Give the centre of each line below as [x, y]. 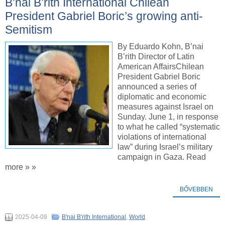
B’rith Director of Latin [156, 56]
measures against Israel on [165, 106]
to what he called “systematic [169, 127]
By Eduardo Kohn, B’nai [160, 46]
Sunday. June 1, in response [168, 117]
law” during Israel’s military [165, 147]
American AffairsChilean [161, 66]
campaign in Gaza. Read [162, 157]
